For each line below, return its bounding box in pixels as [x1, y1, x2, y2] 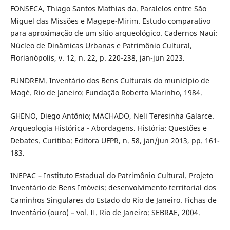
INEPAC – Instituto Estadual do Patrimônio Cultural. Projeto [10, 170, 213, 180]
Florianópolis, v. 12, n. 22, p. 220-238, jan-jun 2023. [10, 53, 185, 63]
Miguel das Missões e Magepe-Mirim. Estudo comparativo [10, 16, 210, 26]
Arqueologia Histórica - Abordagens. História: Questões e [10, 123, 207, 133]
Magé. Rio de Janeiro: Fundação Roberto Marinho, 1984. [10, 88, 202, 98]
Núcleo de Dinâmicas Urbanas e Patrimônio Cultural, [10, 41, 192, 51]
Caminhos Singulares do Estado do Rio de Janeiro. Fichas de [10, 195, 217, 205]
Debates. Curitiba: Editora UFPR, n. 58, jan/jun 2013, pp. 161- [10, 135, 220, 145]
